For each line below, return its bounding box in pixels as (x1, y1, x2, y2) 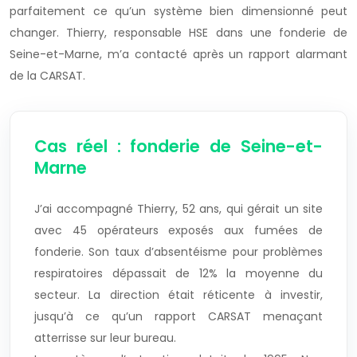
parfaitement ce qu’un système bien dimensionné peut (10, 3, 347, 20)
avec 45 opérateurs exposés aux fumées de (34, 222, 323, 239)
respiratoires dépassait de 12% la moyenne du (34, 265, 323, 282)
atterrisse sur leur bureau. (34, 330, 176, 347)
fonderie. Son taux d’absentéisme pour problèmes (34, 244, 323, 261)
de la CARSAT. (10, 68, 85, 84)
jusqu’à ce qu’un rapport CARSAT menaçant (34, 308, 323, 325)
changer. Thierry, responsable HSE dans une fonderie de (10, 25, 347, 41)
